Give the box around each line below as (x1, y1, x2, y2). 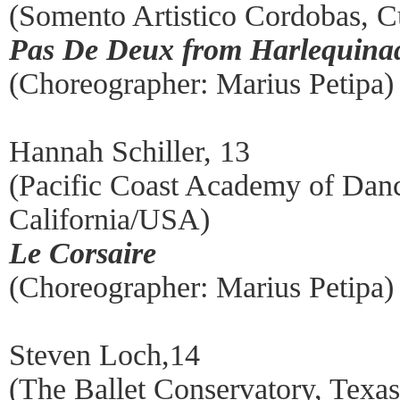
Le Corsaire (9, 236, 156, 270)
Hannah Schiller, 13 (9, 134, 250, 168)
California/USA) (9, 202, 210, 236)
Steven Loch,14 (9, 337, 200, 371)
